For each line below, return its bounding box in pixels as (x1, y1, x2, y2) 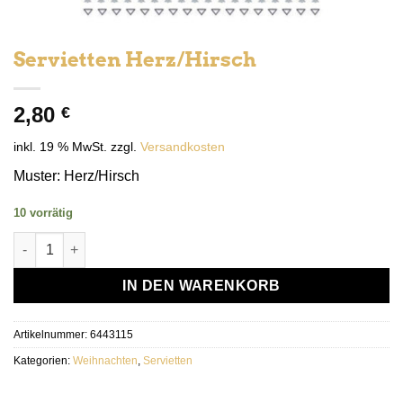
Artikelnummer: (13, 329, 90, 341)
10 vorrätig (13, 205, 73, 219)
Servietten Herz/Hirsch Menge (13, 233, 193, 248)
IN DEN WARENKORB (122, 277, 281, 293)
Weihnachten (73, 355, 138, 367)
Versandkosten (140, 139, 225, 154)
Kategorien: (13, 355, 73, 367)
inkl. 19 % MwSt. (13, 139, 107, 154)
